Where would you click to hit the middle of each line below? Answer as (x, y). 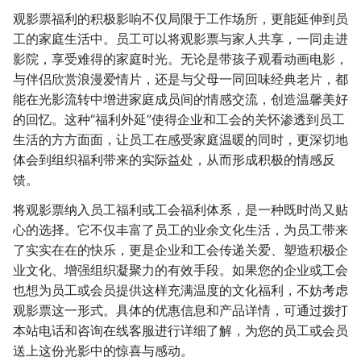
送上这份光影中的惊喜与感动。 (103, 351)
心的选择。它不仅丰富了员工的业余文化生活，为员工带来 (180, 230)
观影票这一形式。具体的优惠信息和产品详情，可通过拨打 (180, 311)
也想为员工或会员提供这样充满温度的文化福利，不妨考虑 (180, 290)
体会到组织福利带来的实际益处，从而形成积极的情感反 (174, 159)
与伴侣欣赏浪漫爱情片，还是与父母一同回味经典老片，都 (180, 79)
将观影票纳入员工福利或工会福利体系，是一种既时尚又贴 (180, 210)
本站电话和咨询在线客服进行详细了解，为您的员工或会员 (180, 331)
